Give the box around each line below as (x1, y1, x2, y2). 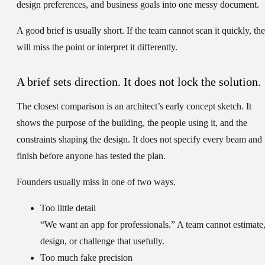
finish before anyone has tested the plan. (17, 151, 166, 161)
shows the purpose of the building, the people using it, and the (17, 118, 247, 128)
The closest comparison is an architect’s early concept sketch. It (17, 101, 251, 112)
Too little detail (40, 203, 96, 214)
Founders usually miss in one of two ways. (17, 177, 176, 188)
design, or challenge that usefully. (40, 236, 164, 247)
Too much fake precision (40, 253, 132, 263)
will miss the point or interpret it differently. (17, 42, 177, 53)
